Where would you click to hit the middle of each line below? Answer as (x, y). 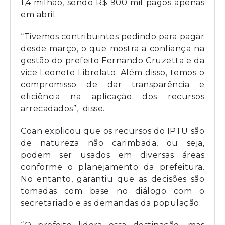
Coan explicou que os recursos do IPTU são (113, 131)
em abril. (39, 15)
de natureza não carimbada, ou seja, (113, 143)
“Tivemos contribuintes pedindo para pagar (113, 37)
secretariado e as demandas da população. (111, 203)
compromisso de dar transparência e (113, 85)
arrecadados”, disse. (63, 109)
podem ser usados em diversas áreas (113, 155)
